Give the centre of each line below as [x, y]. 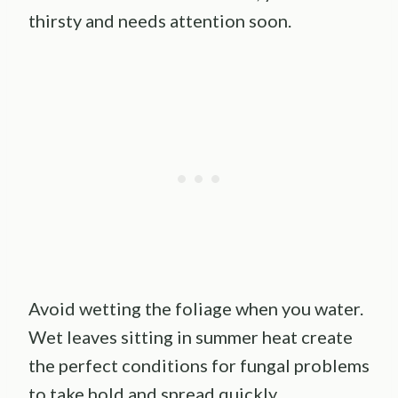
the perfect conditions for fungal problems [199, 366]
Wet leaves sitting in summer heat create [191, 337]
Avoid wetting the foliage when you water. [196, 309]
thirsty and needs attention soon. [160, 21]
